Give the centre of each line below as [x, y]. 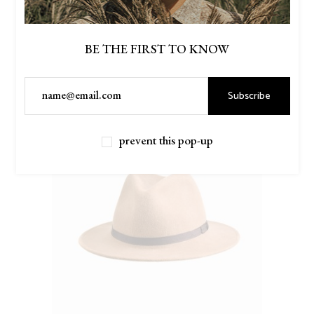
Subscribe [249, 96]
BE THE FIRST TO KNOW [157, 49]
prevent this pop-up [166, 140]
